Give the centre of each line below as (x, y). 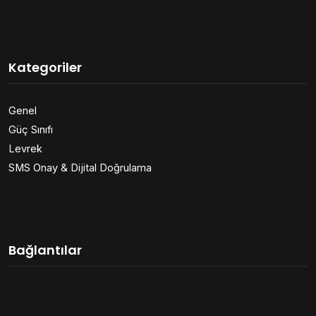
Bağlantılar (45, 250)
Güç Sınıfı (31, 129)
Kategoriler (45, 67)
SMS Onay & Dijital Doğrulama (80, 167)
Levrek (25, 148)
